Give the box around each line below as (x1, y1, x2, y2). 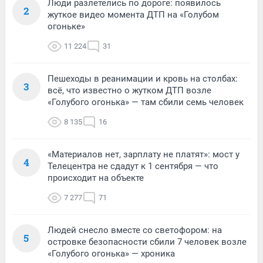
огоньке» (48, 21, 85, 32)
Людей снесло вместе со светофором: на (48, 224, 222, 235)
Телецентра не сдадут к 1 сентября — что (48, 160, 218, 171)
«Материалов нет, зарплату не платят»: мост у (48, 149, 240, 160)
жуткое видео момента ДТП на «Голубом (48, 9, 219, 20)
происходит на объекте (48, 172, 144, 183)
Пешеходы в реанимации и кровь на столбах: (48, 73, 238, 84)
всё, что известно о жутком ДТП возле (48, 85, 211, 96)
